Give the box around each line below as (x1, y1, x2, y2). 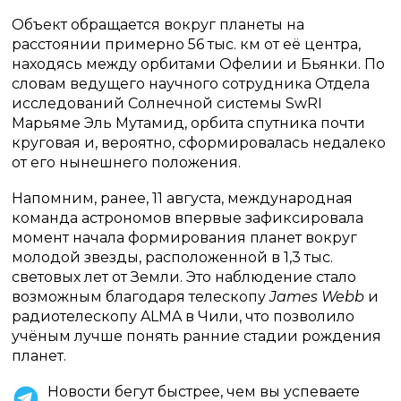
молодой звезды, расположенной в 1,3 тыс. (12, 249, 334, 266)
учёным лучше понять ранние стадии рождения (12, 328, 382, 345)
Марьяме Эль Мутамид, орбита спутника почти (12, 115, 366, 132)
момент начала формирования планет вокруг (12, 229, 358, 246)
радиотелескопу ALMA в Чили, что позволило (12, 308, 355, 325)
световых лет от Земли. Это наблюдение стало (12, 269, 357, 286)
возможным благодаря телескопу (12, 288, 270, 305)
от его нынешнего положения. (12, 154, 242, 171)
